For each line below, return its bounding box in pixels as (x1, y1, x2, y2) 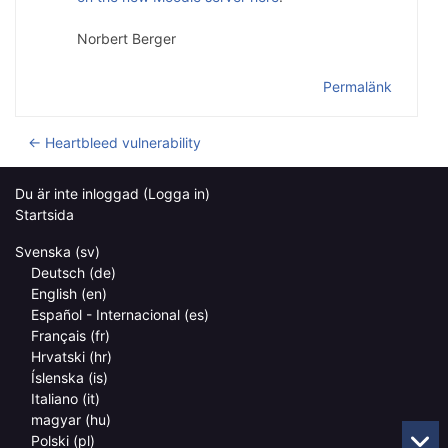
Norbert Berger (77, 29, 176, 47)
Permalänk (323, 77, 392, 95)
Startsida (15, 206, 74, 223)
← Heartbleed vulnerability (28, 133, 201, 151)
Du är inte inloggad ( (15, 185, 148, 202)
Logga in (148, 185, 205, 202)
